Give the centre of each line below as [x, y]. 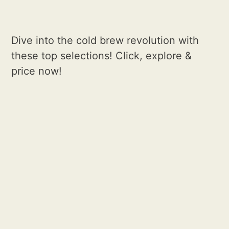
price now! [37, 71]
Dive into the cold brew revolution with [105, 40]
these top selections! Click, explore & [102, 55]
